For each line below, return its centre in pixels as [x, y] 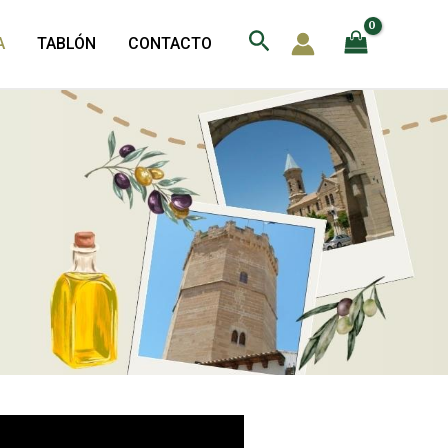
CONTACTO [169, 43]
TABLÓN [66, 43]
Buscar [287, 41]
